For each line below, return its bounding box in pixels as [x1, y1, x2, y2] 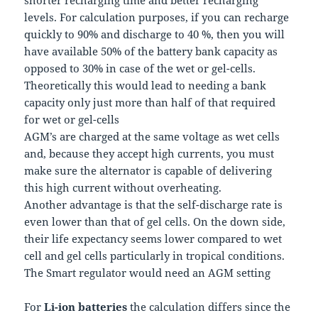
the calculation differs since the [127, 299, 291, 314]
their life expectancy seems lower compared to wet [24, 231, 283, 246]
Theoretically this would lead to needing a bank [24, 77, 267, 92]
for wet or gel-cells [24, 111, 120, 126]
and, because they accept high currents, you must [24, 146, 275, 160]
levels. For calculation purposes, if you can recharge [24, 9, 290, 24]
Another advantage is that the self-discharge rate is [24, 197, 283, 212]
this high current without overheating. [24, 180, 222, 194]
